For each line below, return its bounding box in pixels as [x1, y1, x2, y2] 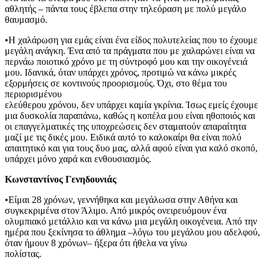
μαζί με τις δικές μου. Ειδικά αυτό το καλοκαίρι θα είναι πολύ [5, 131, 241, 142]
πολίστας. [5, 248, 41, 259]
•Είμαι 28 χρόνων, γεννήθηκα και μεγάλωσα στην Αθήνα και [5, 194, 238, 205]
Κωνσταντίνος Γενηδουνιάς [5, 174, 116, 184]
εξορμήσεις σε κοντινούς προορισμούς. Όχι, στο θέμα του [5, 77, 227, 88]
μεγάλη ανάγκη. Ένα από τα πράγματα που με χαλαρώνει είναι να [5, 45, 255, 56]
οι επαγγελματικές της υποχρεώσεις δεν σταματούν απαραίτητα [5, 121, 246, 131]
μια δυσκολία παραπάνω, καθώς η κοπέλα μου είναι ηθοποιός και [5, 110, 255, 121]
